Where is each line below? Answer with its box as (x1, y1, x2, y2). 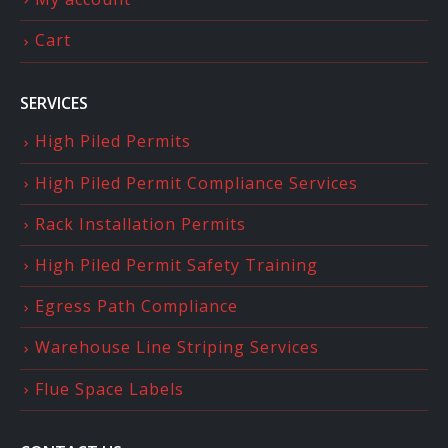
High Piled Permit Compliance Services (35, 171, 358, 194)
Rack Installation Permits (35, 212, 246, 235)
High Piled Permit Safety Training (35, 254, 318, 277)
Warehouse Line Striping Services (35, 336, 319, 359)
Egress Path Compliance (35, 295, 238, 318)
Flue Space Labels (35, 377, 184, 400)
